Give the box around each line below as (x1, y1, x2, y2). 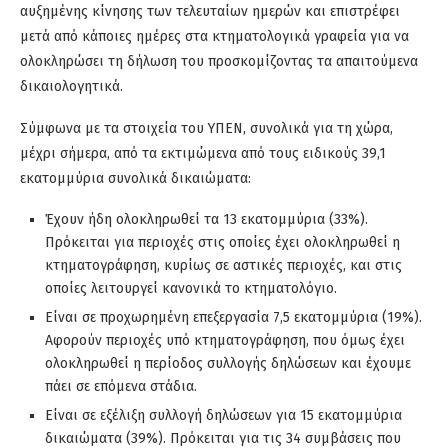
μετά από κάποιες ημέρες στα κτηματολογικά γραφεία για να (20, 28, 409, 46)
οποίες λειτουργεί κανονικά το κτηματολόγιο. (45, 280, 337, 298)
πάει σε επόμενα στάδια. (45, 378, 197, 396)
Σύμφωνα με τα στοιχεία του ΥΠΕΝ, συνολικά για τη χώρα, (20, 120, 393, 138)
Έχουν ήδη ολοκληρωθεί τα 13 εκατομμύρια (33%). (45, 211, 368, 229)
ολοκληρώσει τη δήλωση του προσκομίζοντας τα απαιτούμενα (20, 53, 418, 71)
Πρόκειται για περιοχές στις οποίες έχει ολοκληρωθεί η (45, 234, 400, 252)
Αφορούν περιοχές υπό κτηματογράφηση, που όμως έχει (45, 332, 405, 350)
